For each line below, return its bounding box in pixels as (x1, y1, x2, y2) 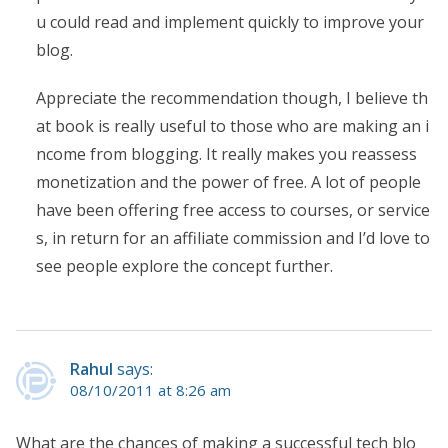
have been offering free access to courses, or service (36, 199, 430, 222)
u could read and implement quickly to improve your (36, 11, 424, 34)
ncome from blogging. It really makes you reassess (36, 143, 417, 166)
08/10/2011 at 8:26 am (70, 380, 231, 401)
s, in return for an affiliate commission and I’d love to (36, 227, 430, 250)
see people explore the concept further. (36, 255, 333, 278)
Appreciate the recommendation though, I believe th (36, 87, 428, 110)
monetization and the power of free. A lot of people (36, 171, 421, 194)
